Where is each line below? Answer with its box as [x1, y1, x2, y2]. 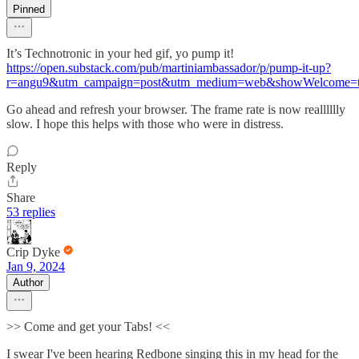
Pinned [13, 3, 45, 16]
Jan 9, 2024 [6, 260, 65, 274]
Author [13, 276, 43, 289]
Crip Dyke [6, 245, 60, 260]
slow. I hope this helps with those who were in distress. [6, 117, 284, 131]
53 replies [6, 205, 55, 220]
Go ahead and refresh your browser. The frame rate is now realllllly [6, 103, 345, 117]
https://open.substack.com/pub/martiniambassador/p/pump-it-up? [6, 61, 331, 75]
